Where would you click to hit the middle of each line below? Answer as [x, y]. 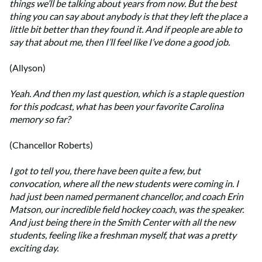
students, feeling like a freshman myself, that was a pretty [123, 235]
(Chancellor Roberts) [51, 145]
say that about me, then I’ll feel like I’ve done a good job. [120, 42]
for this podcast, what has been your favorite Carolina [116, 106]
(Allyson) [27, 68]
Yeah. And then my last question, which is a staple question [127, 94]
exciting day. [34, 248]
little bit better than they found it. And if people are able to [126, 29]
